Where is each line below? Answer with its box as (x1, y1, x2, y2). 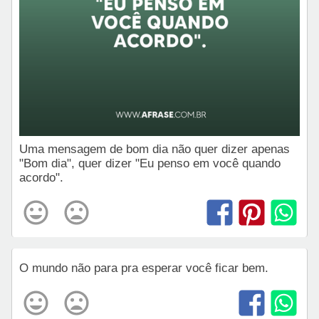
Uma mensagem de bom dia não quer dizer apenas (19, 142, 290, 156)
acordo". (19, 170, 63, 184)
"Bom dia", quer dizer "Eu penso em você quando (19, 156, 281, 170)
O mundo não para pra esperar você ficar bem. (19, 261, 268, 275)
